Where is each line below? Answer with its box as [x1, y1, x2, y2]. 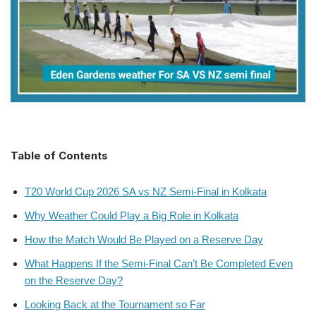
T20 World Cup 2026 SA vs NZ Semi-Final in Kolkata [25, 185, 267, 197]
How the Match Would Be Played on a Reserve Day [25, 233, 263, 245]
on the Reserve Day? [25, 274, 123, 286]
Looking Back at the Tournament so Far [25, 298, 205, 310]
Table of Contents [11, 148, 108, 162]
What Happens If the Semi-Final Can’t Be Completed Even [25, 257, 293, 269]
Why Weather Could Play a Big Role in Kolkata [25, 209, 238, 221]
